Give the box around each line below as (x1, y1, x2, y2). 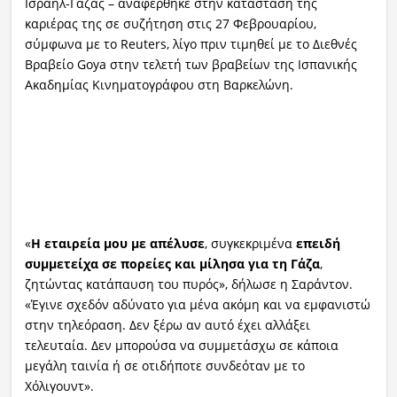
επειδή (295, 234, 340, 252)
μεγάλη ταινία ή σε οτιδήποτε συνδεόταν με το (24, 356, 305, 374)
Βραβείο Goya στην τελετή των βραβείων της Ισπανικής (24, 55, 357, 73)
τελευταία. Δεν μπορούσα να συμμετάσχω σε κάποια (24, 336, 339, 354)
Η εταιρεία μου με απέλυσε (30, 234, 205, 252)
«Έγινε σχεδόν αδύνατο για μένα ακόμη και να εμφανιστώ (24, 295, 370, 313)
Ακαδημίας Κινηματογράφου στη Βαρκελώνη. (24, 75, 293, 93)
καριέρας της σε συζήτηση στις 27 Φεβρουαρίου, (24, 14, 316, 32)
